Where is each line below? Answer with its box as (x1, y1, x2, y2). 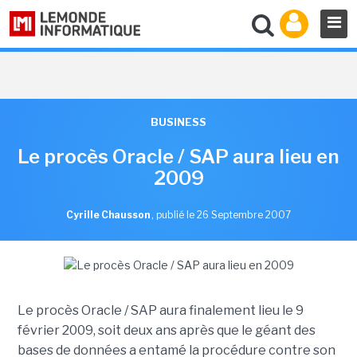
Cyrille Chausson (66, 209, 151, 221)
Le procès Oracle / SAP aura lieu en (18, 145, 339, 168)
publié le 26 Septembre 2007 (156, 209, 291, 221)
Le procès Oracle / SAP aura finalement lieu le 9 (17, 303, 304, 318)
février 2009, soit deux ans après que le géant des (17, 323, 316, 338)
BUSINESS (151, 116, 206, 128)
